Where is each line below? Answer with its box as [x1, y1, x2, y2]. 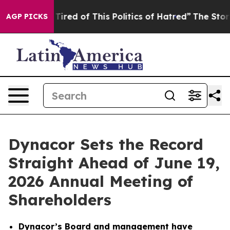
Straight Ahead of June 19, [8, 153, 220, 172]
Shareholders [8, 190, 111, 209]
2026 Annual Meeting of [8, 171, 193, 191]
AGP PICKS [6, 12, 48, 21]
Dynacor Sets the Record [8, 135, 203, 154]
